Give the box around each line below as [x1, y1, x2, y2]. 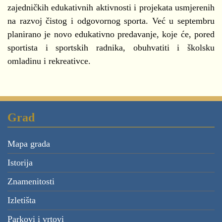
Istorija [7, 157, 33, 167]
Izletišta [7, 195, 36, 205]
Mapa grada [7, 138, 50, 149]
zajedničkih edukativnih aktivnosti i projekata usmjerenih [7, 2, 215, 12]
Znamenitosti [7, 176, 55, 186]
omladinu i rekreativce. [7, 55, 91, 66]
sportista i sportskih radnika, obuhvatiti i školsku [7, 42, 215, 53]
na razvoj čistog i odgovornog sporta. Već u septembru [7, 15, 215, 26]
